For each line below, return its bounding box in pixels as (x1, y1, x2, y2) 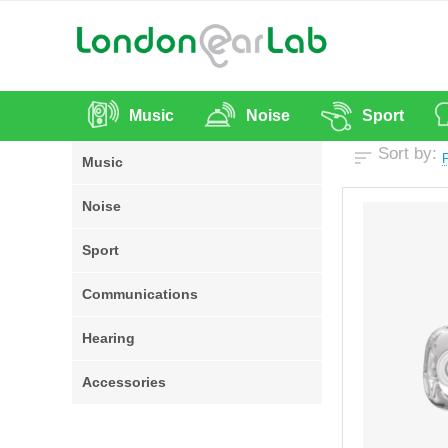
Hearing (82, 330, 136, 346)
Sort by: (378, 143, 438, 163)
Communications (82, 286, 199, 302)
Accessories (82, 374, 167, 390)
